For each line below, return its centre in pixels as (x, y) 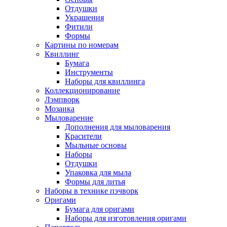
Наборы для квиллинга (105, 81)
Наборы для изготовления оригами (126, 218)
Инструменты (89, 72)
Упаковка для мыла (98, 173)
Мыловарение (69, 118)
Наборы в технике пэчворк (91, 191)
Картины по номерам (82, 45)
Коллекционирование (82, 90)
